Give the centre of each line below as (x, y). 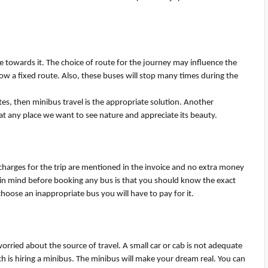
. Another (197, 103)
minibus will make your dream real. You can (167, 260)
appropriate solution (143, 103)
